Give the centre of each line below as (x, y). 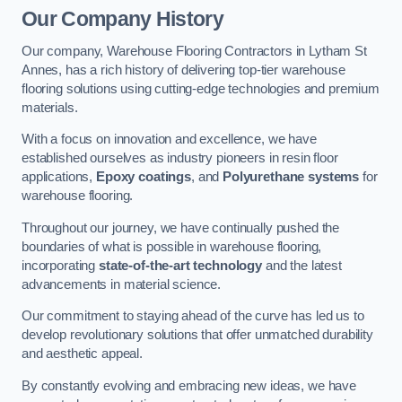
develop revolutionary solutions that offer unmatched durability (197, 335)
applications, (59, 177)
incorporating (60, 265)
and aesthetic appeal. (82, 354)
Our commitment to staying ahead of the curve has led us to (193, 316)
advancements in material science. (122, 284)
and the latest (302, 265)
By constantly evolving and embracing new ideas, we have (189, 385)
